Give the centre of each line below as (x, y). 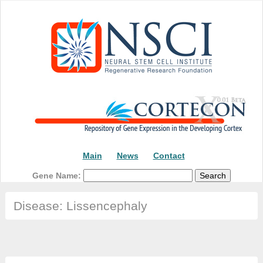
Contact (169, 156)
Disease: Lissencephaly (80, 206)
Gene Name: (58, 175)
